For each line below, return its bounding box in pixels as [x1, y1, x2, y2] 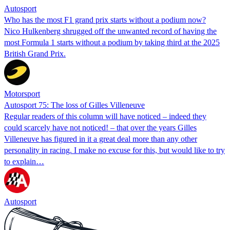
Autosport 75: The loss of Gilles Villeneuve [4, 100, 145, 109]
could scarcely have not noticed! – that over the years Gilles [4, 123, 197, 132]
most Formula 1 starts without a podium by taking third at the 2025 [4, 37, 220, 47]
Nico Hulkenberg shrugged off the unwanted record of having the [4, 26, 217, 35]
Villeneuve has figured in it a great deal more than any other [4, 134, 197, 143]
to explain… [4, 157, 44, 166]
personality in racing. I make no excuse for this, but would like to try [4, 145, 225, 155]
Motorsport [4, 89, 40, 98]
